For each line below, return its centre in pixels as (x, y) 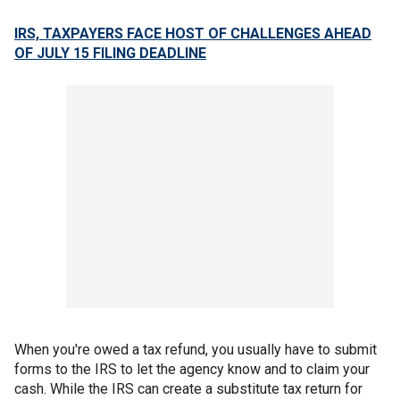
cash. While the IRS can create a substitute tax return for (188, 389)
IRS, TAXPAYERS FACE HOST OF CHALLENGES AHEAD (193, 33)
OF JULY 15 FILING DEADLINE (110, 53)
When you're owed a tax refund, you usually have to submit (196, 350)
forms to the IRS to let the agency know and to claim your (192, 369)
